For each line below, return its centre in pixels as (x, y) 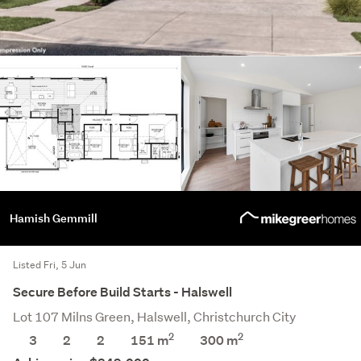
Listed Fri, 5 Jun (50, 265)
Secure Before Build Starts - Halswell (122, 293)
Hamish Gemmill (54, 218)
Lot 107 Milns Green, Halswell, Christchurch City (154, 317)
